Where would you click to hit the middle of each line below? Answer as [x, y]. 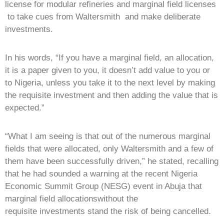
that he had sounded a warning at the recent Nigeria [101, 174]
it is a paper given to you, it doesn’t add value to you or [107, 70]
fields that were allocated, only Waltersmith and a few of [109, 149]
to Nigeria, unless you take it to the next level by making [110, 83]
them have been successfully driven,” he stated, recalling [112, 161]
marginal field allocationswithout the [71, 199]
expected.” [26, 108]
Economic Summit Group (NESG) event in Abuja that [103, 186]
